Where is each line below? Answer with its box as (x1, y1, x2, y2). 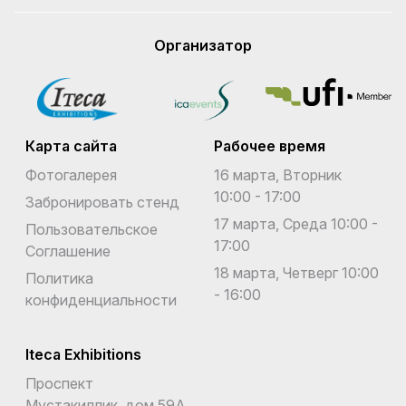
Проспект (25, 374, 93, 393)
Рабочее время (214, 137, 325, 156)
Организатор (154, 36, 252, 55)
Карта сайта (25, 137, 117, 156)
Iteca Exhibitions (25, 345, 141, 364)
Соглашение (25, 242, 111, 261)
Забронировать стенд (25, 193, 179, 212)
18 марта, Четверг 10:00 (214, 264, 379, 283)
